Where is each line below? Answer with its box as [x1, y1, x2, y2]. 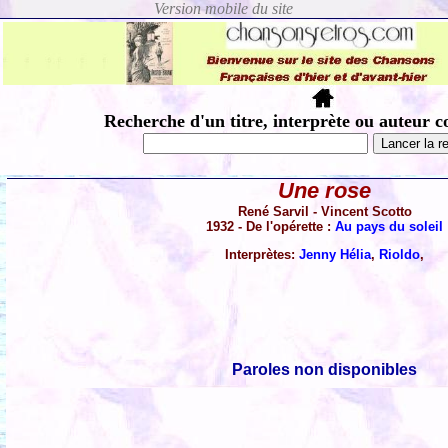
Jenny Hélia [299, 247, 372, 263]
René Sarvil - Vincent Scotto [238, 204, 412, 220]
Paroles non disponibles [232, 361, 418, 379]
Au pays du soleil [335, 219, 444, 235]
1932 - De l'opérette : [206, 219, 336, 235]
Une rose [278, 178, 372, 204]
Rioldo [379, 247, 421, 263]
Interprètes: [225, 247, 300, 263]
